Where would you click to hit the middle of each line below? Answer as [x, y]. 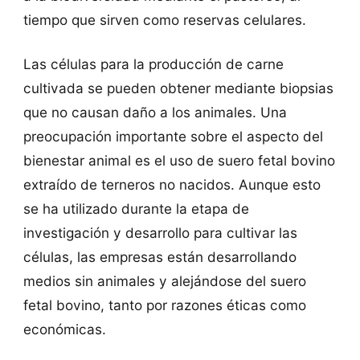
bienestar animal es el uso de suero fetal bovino [179, 161]
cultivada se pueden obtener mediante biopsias [178, 88]
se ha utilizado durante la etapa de [136, 209]
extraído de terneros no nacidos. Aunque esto [172, 185]
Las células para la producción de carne [153, 64]
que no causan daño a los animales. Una [155, 112]
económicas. [64, 329]
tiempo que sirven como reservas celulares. [164, 19]
